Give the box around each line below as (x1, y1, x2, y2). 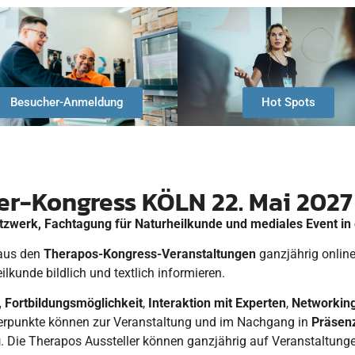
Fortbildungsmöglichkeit (5, 296, 143, 311)
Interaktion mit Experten (148, 296, 286, 311)
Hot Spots (261, 94, 315, 109)
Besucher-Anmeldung (10, 94, 124, 109)
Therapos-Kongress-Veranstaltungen (44, 246, 256, 261)
